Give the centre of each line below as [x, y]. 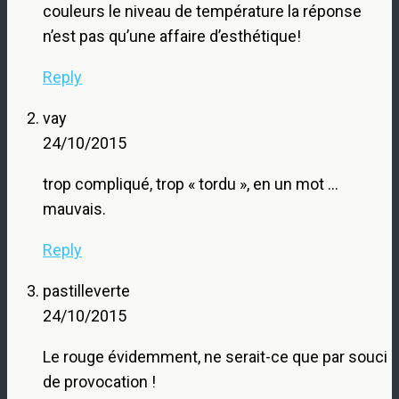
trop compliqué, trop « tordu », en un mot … [191, 183]
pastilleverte [86, 290]
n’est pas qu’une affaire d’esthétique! [172, 36]
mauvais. [74, 208]
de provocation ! [99, 381]
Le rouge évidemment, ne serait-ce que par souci [215, 356]
